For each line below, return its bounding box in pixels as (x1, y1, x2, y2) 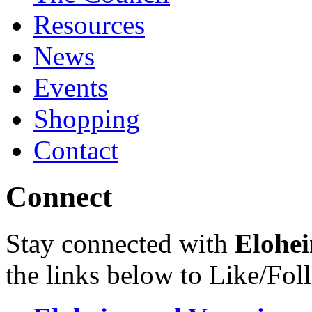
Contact (33, 134, 118, 165)
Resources (33, 9, 145, 40)
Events (33, 72, 108, 102)
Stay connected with (6, 228, 235, 258)
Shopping (33, 103, 140, 134)
